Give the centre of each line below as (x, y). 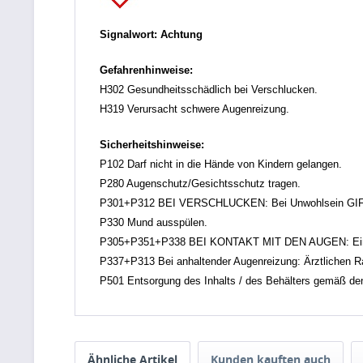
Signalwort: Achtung (151, 34)
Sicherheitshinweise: (152, 145)
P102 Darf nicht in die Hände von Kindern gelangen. (221, 164)
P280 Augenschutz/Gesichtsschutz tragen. (200, 184)
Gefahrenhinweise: (146, 70)
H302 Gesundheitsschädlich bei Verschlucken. (209, 90)
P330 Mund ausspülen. (154, 222)
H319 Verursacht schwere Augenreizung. (194, 109)
